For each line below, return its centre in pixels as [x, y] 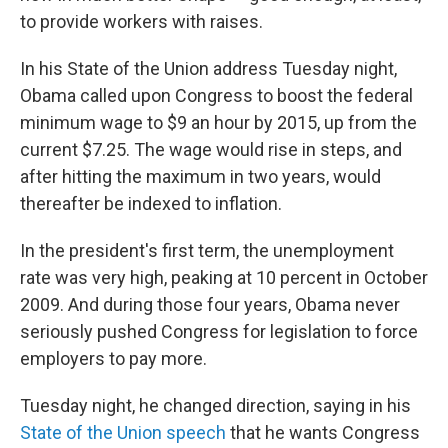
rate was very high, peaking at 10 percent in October [224, 277]
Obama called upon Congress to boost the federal [216, 95]
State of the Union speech [123, 432]
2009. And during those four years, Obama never [210, 304]
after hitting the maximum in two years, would [200, 176]
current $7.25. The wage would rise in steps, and [211, 149]
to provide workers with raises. [141, 21]
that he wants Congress [323, 432]
